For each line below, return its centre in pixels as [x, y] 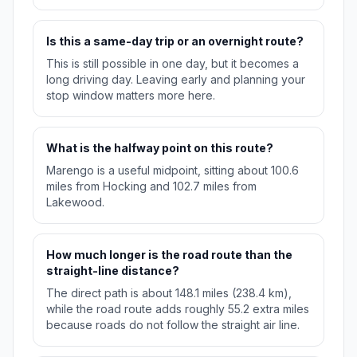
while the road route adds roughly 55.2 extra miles [178, 309]
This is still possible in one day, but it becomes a [173, 64]
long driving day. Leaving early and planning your [176, 80]
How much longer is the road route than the [169, 255]
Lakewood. [75, 202]
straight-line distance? [113, 271]
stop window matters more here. [131, 96]
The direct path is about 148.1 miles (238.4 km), [169, 293]
